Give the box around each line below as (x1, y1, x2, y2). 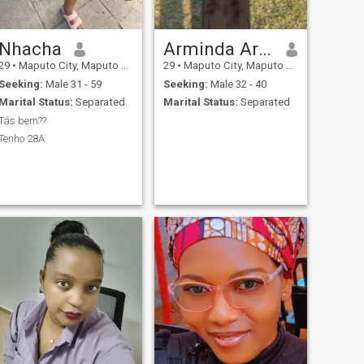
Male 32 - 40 (207, 77, 266, 90)
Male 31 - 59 (42, 77, 102, 90)
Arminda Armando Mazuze (258, 38, 271, 60)
